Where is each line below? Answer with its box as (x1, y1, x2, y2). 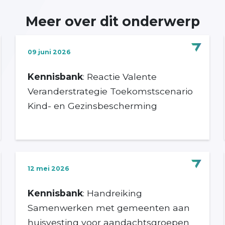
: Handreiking (82, 187, 142, 198)
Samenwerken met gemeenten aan (27, 202, 190, 213)
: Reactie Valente (82, 71, 157, 82)
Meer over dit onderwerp (25, 13, 200, 30)
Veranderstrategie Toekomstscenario (27, 85, 193, 96)
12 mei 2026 (27, 164, 69, 172)
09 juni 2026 (27, 48, 71, 56)
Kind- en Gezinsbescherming (27, 100, 157, 111)
